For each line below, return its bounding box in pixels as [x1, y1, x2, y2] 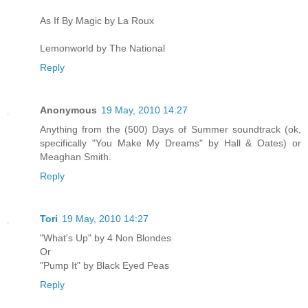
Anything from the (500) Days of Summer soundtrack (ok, [40, 124, 301, 135]
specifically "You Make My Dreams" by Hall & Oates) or [40, 137, 301, 149]
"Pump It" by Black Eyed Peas [40, 260, 169, 272]
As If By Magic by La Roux [40, 15, 154, 27]
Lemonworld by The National [40, 43, 165, 54]
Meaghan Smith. [40, 151, 111, 163]
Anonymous [40, 104, 97, 116]
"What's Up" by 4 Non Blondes [40, 232, 171, 244]
